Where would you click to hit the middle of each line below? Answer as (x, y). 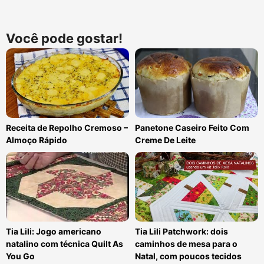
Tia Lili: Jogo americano (54, 231)
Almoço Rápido (37, 140)
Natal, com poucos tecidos (188, 256)
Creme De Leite (165, 140)
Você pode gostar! (64, 39)
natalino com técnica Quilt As (65, 243)
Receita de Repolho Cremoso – (67, 128)
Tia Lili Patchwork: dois (181, 231)
